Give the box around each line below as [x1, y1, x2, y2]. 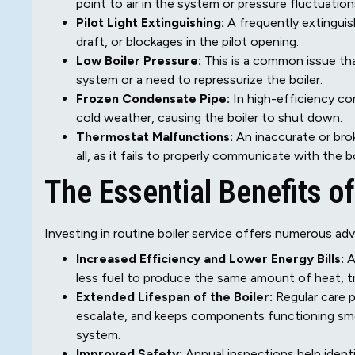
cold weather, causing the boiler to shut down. [76, 110, 342, 126]
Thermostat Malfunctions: [76, 129, 233, 145]
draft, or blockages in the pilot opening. [76, 34, 299, 50]
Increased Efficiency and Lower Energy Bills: [76, 251, 344, 267]
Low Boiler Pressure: [76, 53, 201, 69]
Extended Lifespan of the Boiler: [76, 289, 273, 305]
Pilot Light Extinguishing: [76, 15, 224, 31]
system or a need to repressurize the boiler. [76, 72, 323, 88]
